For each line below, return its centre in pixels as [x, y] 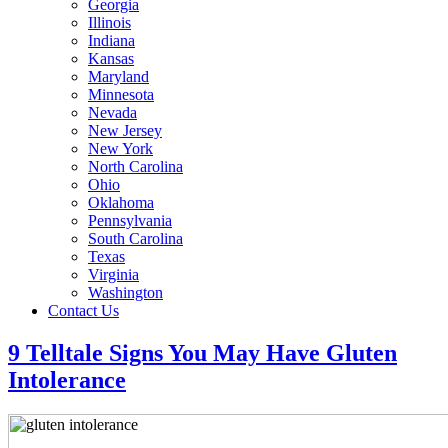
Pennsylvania [130, 220]
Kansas [111, 58]
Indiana [111, 40]
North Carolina [135, 166]
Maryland [118, 76]
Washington [125, 292]
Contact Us [83, 310]
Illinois [109, 22]
